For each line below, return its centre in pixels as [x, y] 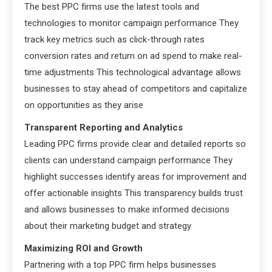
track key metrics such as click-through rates [114, 39]
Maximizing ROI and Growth [83, 248]
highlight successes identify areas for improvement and [135, 176]
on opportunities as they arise [84, 105]
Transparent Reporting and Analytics [104, 127]
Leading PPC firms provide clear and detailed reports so [135, 144]
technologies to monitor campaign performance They [131, 23]
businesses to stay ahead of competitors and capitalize [136, 88]
